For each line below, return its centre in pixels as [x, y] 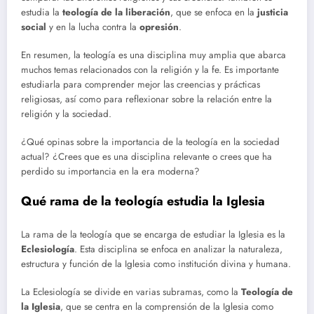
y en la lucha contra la [93, 27]
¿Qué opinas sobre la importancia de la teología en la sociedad [150, 142]
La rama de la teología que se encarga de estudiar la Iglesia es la [153, 234]
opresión [159, 27]
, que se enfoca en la [214, 12]
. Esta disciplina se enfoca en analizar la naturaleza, [178, 249]
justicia [273, 12]
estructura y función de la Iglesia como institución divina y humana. [156, 264]
